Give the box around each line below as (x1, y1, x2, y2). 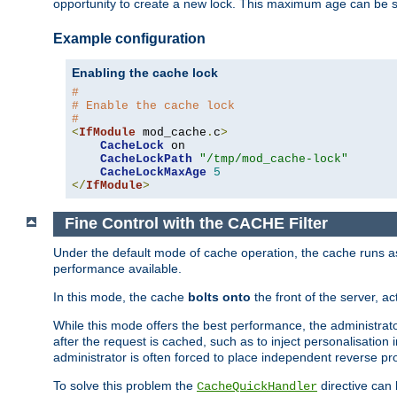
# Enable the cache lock (72, 98, 235, 113)
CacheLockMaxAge (100, 165, 206, 179)
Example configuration (53, 30, 206, 46)
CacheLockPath (100, 152, 192, 166)
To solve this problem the (53, 378, 197, 393)
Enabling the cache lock (72, 65, 218, 80)
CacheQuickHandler (197, 378, 317, 393)
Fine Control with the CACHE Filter (64, 214, 328, 233)
